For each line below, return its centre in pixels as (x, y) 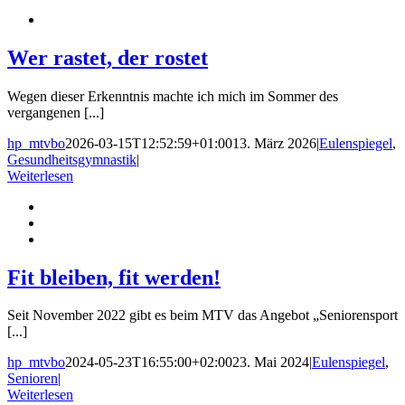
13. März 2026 (274, 143)
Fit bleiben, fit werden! (114, 277)
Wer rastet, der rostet (108, 57)
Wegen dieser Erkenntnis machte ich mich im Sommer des (173, 96)
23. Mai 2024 (271, 363)
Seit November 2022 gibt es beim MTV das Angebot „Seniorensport (202, 316)
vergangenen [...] (56, 112)
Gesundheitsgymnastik (72, 159)
